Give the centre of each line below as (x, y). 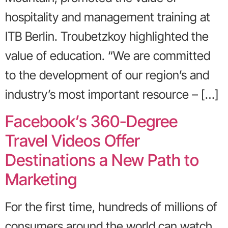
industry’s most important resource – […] (112, 95)
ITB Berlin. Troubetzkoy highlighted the (107, 37)
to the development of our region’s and (107, 75)
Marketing (41, 179)
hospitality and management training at (108, 17)
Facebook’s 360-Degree (91, 121)
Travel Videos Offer (73, 140)
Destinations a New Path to (102, 160)
